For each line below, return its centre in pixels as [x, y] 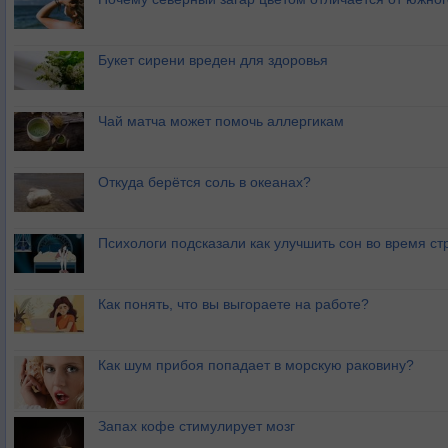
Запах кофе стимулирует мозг [196, 426]
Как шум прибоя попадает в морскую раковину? [256, 365]
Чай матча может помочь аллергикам [221, 121]
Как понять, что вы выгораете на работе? [233, 304]
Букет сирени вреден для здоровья [213, 60]
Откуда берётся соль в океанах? [204, 182]
